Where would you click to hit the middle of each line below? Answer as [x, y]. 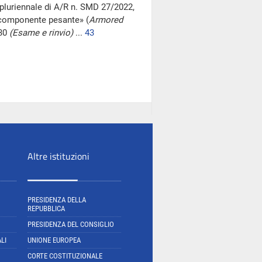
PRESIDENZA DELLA [57, 200]
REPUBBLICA [46, 208]
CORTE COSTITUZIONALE [65, 256]
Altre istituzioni [58, 156]
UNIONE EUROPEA [54, 240]
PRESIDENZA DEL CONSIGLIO [71, 224]
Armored [106, 20]
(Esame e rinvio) [41, 33]
